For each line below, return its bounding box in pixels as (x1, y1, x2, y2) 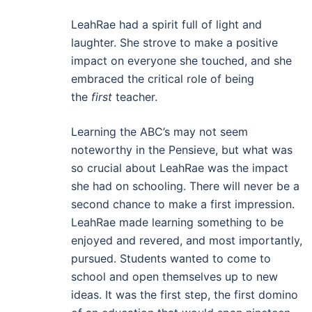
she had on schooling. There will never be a (71, 179, 299, 193)
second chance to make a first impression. (71, 197, 295, 211)
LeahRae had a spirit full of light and (71, 17, 262, 31)
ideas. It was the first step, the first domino (71, 288, 298, 302)
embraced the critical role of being (71, 72, 254, 86)
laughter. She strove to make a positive (71, 36, 278, 49)
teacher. (116, 90, 157, 104)
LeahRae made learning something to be (71, 215, 283, 229)
